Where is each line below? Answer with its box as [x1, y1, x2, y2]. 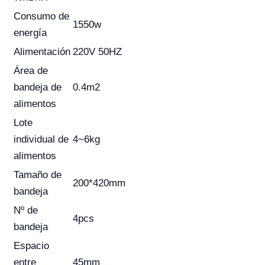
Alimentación [14, 46, 70, 58]
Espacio [14, 240, 49, 252]
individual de [14, 134, 69, 146]
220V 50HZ [73, 46, 122, 58]
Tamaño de [14, 169, 62, 181]
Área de [14, 65, 48, 77]
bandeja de [14, 82, 62, 93]
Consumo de [14, 11, 69, 22]
